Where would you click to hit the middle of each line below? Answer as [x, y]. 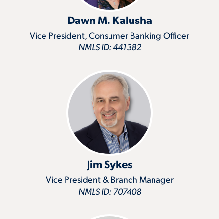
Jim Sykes [109, 165]
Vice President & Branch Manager [109, 180]
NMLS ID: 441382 [109, 48]
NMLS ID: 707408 [109, 192]
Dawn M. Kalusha [109, 21]
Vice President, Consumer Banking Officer [109, 36]
